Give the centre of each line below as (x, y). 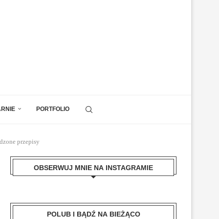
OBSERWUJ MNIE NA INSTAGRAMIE (93, 168)
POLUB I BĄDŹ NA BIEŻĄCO (93, 214)
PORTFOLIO (53, 109)
